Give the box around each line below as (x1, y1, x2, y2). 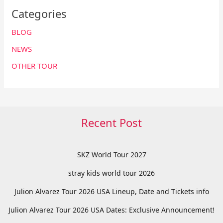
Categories (11, 6, 67, 21)
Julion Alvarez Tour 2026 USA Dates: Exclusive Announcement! (8, 205, 215, 215)
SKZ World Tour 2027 (77, 150, 146, 160)
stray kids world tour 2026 (68, 168, 155, 178)
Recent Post (81, 115, 142, 130)
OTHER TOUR (11, 60, 58, 71)
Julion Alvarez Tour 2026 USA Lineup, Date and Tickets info (14, 187, 209, 197)
